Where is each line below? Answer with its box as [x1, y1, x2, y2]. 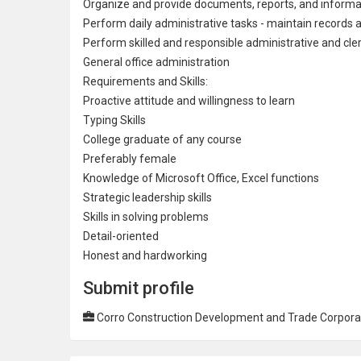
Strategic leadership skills [83, 191, 212, 204]
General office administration [83, 56, 230, 68]
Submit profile [83, 278, 194, 298]
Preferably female [83, 152, 176, 165]
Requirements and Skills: [83, 75, 208, 88]
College [83, 133, 123, 146]
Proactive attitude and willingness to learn [83, 94, 295, 107]
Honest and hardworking [83, 249, 207, 262]
